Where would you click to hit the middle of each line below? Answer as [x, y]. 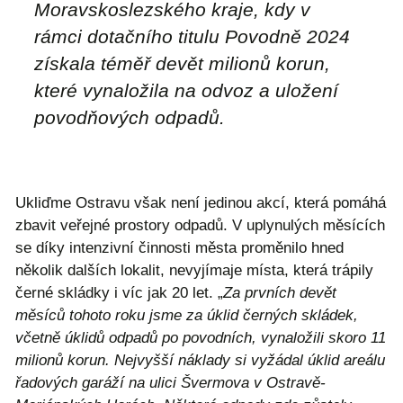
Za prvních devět [280, 293]
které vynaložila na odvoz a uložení [186, 91]
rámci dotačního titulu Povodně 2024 [192, 37]
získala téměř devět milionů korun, [182, 64]
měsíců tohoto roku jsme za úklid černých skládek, [187, 316]
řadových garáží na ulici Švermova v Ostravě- [170, 383]
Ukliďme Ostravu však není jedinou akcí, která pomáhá [201, 203]
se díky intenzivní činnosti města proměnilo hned [179, 248]
